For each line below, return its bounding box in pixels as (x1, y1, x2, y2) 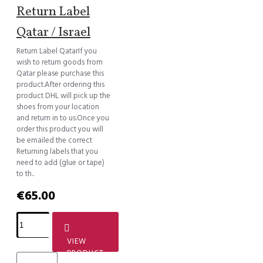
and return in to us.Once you (16, 112, 109, 123)
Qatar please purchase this (16, 68, 104, 79)
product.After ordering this (16, 79, 104, 90)
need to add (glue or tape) (16, 157, 104, 168)
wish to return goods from (16, 56, 103, 68)
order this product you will (16, 123, 103, 134)
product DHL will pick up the (16, 90, 110, 101)
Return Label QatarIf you (16, 45, 97, 56)
